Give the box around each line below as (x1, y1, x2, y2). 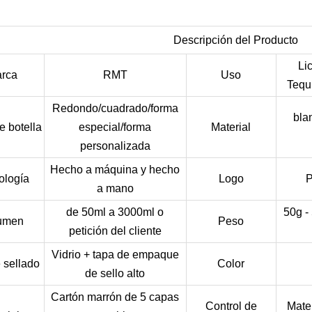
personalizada (79, 139, 150, 152)
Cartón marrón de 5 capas (51, 290, 180, 303)
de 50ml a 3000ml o (66, 205, 164, 218)
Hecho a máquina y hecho (50, 163, 180, 175)
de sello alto (85, 267, 146, 279)
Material (211, 120, 251, 133)
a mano (96, 182, 134, 194)
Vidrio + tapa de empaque (51, 248, 179, 260)
